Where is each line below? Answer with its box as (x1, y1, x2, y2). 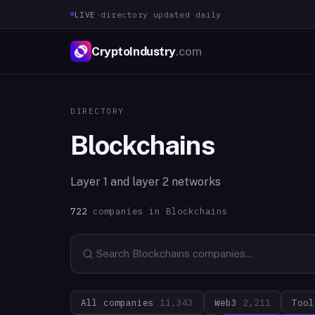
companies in (87, 205, 160, 217)
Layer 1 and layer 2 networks (70, 175, 221, 188)
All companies (81, 297, 160, 308)
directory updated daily (101, 8, 221, 20)
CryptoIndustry (91, 44, 176, 58)
